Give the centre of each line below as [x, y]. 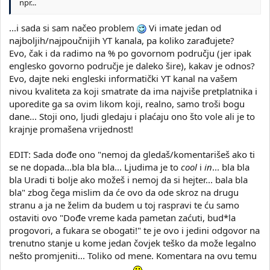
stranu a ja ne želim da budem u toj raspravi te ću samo [124, 205]
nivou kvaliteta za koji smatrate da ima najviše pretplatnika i [133, 91]
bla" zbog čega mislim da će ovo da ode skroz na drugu [124, 192]
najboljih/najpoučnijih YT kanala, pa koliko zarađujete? [122, 40]
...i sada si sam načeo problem [73, 27]
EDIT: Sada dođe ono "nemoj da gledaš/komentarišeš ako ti [132, 154]
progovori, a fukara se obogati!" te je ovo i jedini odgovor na [134, 230]
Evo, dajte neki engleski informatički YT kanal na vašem [123, 78]
